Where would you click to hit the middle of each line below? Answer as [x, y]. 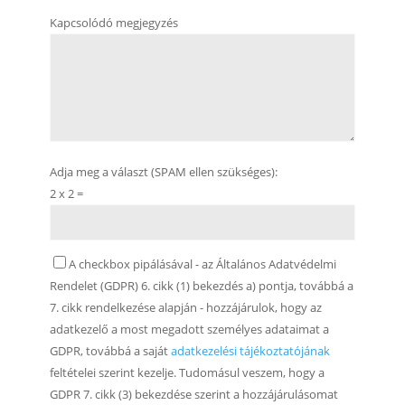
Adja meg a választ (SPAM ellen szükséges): [163, 171]
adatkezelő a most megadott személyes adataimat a [189, 329]
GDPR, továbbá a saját [110, 350]
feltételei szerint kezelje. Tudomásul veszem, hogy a [187, 372]
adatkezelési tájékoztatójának [250, 350]
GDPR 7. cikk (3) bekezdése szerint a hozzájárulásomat [193, 394]
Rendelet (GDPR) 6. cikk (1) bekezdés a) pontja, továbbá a [201, 285]
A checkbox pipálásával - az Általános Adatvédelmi [202, 264]
